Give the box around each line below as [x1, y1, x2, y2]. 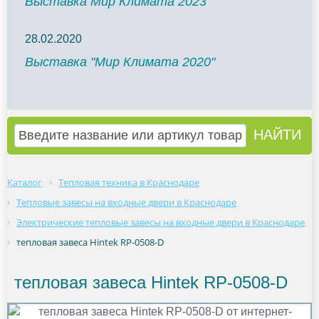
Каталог [7, 176, 42, 189]
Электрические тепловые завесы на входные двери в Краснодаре [16, 216, 305, 229]
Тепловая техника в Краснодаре [58, 176, 199, 189]
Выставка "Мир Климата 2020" [25, 55, 215, 69]
